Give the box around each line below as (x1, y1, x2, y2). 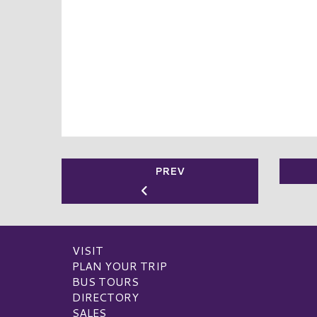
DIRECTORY (72, 289, 139, 306)
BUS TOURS (72, 273, 139, 290)
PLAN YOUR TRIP (72, 258, 167, 275)
